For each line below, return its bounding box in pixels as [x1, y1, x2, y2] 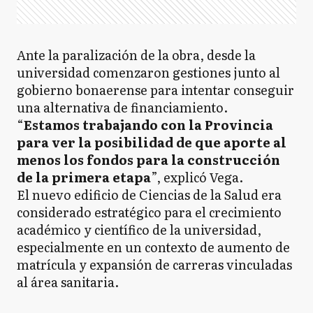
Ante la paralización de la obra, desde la [17, 45, 256, 64]
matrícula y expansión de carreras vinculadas [17, 255, 292, 274]
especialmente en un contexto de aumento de [17, 238, 290, 256]
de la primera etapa [17, 168, 151, 187]
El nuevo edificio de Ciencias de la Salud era [17, 185, 282, 204]
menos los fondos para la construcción [17, 150, 280, 169]
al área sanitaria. [17, 272, 119, 291]
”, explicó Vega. [151, 168, 243, 187]
